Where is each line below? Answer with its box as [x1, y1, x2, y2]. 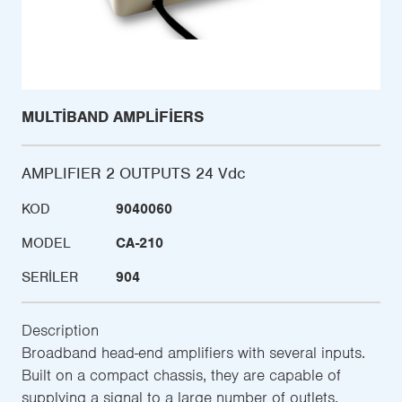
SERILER [22, 268, 78, 287]
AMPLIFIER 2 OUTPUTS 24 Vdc [22, 163, 246, 184]
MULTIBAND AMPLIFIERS [22, 107, 204, 127]
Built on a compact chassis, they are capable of [22, 365, 341, 386]
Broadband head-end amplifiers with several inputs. [22, 343, 365, 363]
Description [22, 320, 99, 341]
